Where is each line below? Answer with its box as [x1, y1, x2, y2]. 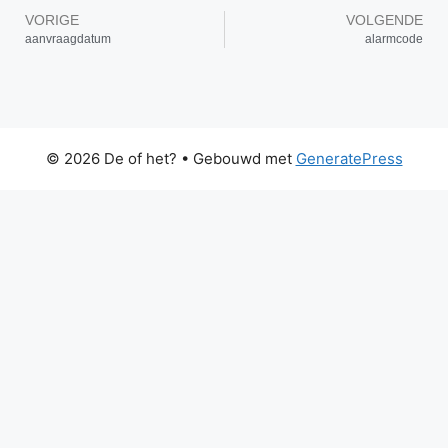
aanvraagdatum [25, 32, 111, 46]
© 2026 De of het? [45, 149, 177, 168]
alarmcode [365, 32, 423, 46]
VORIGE [25, 13, 79, 28]
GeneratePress [295, 149, 403, 168]
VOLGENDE [346, 13, 423, 28]
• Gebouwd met [176, 149, 296, 168]
